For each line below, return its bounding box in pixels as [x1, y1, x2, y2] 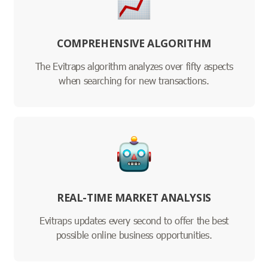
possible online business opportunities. [56, 229, 212, 242]
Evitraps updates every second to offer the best [39, 214, 229, 227]
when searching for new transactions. [59, 74, 209, 87]
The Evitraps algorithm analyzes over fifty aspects [35, 60, 233, 73]
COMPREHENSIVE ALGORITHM [57, 36, 211, 51]
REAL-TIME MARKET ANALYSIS [56, 190, 212, 205]
